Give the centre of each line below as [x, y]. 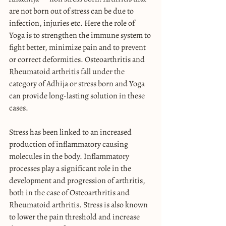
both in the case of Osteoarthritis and [70, 192]
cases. [19, 108]
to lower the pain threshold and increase [75, 217]
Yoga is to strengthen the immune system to [81, 35]
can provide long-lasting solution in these [78, 96]
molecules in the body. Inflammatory [70, 156]
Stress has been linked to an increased [71, 132]
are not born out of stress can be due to [72, 11]
